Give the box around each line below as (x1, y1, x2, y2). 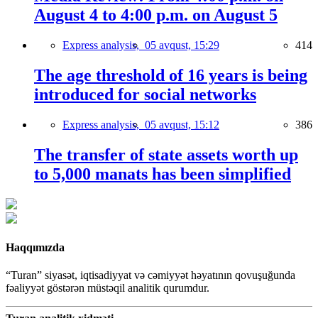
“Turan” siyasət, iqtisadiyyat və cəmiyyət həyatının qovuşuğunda (6, 269, 295, 282)
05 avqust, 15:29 (145, 39, 219, 52)
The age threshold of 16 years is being (34, 66, 307, 85)
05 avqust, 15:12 (145, 118, 219, 131)
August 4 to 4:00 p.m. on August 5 (34, 6, 278, 25)
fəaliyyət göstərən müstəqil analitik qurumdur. (6, 282, 209, 295)
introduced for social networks (34, 85, 256, 104)
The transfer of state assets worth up (34, 145, 298, 164)
